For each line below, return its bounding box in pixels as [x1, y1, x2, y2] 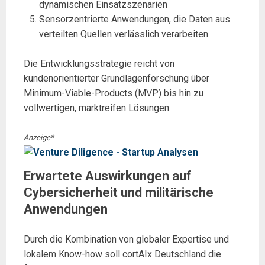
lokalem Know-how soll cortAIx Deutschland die [24, 248, 221, 260]
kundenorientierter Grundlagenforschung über [24, 73, 209, 85]
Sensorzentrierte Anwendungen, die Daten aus [38, 13, 230, 25]
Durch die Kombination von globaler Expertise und [24, 234, 229, 245]
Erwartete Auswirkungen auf [24, 169, 192, 184]
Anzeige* [24, 133, 54, 143]
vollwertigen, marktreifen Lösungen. [24, 102, 171, 114]
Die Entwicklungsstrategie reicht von [24, 58, 174, 70]
